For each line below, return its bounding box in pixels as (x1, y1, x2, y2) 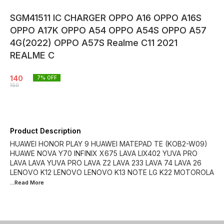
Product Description (10, 126, 81, 135)
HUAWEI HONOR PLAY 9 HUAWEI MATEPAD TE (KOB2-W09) (10, 139, 207, 148)
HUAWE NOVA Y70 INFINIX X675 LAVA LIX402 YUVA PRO (10, 149, 197, 157)
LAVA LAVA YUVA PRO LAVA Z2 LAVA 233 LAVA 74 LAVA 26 (10, 158, 201, 167)
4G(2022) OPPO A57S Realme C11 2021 (10, 37, 177, 48)
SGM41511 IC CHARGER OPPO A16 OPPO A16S (10, 12, 201, 23)
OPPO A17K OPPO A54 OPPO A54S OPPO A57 (10, 25, 206, 35)
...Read (10, 179, 30, 186)
